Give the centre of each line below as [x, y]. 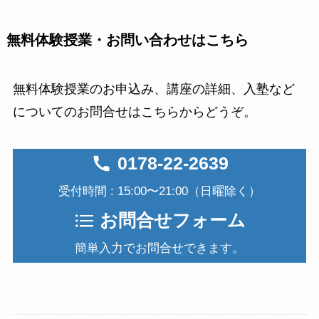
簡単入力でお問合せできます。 [159, 248]
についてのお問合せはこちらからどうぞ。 [134, 112]
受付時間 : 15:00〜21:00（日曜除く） [159, 191]
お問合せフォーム [173, 220]
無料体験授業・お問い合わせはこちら [127, 40]
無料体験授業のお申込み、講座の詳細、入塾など [153, 89]
